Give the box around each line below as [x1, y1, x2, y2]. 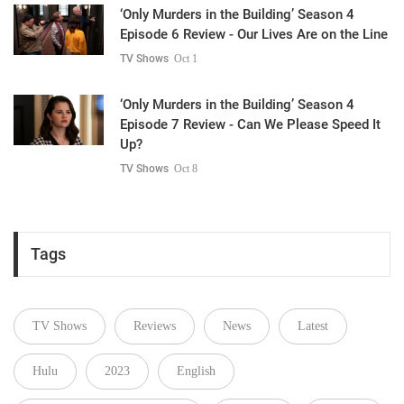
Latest [298, 319, 328, 334]
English [177, 364, 216, 379]
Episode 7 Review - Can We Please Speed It [120, 115, 381, 133]
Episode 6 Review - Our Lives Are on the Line [120, 25, 388, 42]
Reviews [133, 319, 176, 334]
